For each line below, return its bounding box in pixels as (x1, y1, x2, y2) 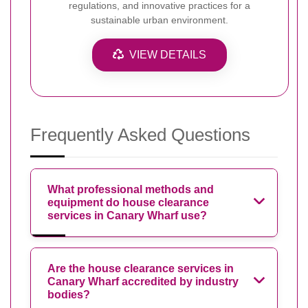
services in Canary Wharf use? (47, 209, 207, 221)
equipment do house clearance (47, 196, 209, 208)
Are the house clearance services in (47, 262, 234, 274)
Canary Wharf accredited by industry (47, 275, 239, 287)
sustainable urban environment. (91, 14, 228, 25)
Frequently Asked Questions (30, 124, 250, 145)
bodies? (47, 288, 90, 300)
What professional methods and (47, 183, 214, 195)
